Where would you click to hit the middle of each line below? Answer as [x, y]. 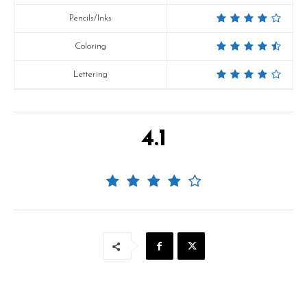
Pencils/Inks [91, 18]
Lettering [91, 74]
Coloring [91, 46]
